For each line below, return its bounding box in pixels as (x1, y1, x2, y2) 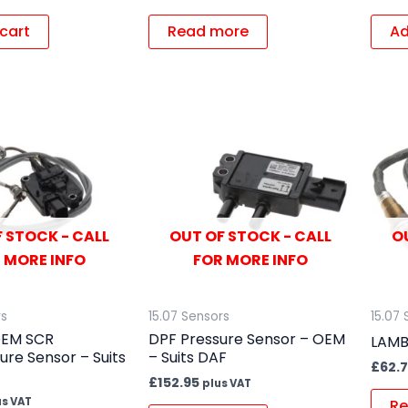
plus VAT (201, 375, 251, 391)
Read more (167, 20, 249, 42)
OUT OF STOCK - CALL (168, 225, 331, 247)
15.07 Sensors (148, 307, 229, 325)
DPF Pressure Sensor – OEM (148, 328, 345, 350)
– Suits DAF (148, 346, 227, 368)
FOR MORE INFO (192, 249, 308, 270)
